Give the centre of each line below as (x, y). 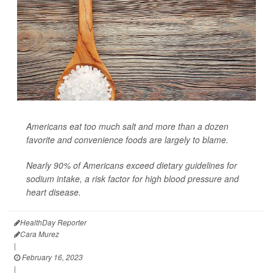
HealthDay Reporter (53, 222)
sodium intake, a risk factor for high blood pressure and (133, 179)
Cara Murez (40, 234)
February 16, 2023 (51, 257)
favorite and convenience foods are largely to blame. (127, 140)
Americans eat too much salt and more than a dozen (127, 126)
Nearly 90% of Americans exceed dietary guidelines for (132, 165)
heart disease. (54, 192)
